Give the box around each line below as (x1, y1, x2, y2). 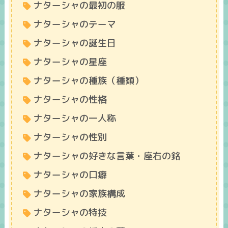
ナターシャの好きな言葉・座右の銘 (33, 149, 180, 162)
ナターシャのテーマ (33, 18, 116, 31)
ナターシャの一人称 (33, 111, 116, 125)
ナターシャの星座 (33, 55, 107, 69)
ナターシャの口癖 (33, 168, 107, 181)
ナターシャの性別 (33, 130, 107, 144)
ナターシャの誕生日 (33, 37, 116, 50)
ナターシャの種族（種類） (33, 74, 144, 88)
